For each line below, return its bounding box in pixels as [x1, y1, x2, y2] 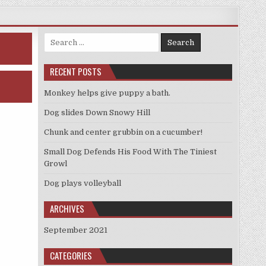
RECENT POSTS [49, 65, 102, 78]
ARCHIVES [49, 202, 84, 215]
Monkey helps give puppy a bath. [43, 88, 170, 97]
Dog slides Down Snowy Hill [43, 108, 150, 117]
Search [43, 33, 70, 42]
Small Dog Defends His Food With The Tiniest [43, 147, 217, 156]
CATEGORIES [49, 249, 92, 262]
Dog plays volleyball [43, 179, 121, 188]
